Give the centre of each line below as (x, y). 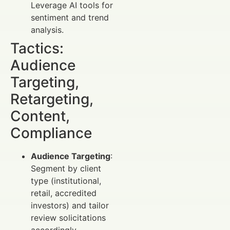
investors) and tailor (70, 205)
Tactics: (37, 48)
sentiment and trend (70, 17)
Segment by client (66, 168)
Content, (40, 116)
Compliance (51, 133)
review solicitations (68, 217)
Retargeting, (52, 99)
